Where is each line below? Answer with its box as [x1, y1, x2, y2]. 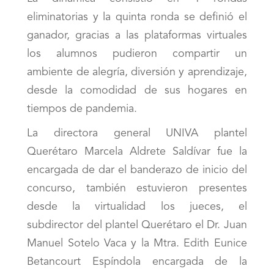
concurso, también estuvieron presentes [27, 183, 247, 194]
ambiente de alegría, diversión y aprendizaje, [27, 67, 247, 78]
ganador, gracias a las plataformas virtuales [27, 30, 247, 42]
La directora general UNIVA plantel [27, 128, 247, 139]
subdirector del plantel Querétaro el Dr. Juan [27, 220, 247, 231]
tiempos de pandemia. [27, 103, 138, 115]
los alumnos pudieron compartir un [27, 48, 247, 60]
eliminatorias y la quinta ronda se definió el [27, 12, 247, 23]
